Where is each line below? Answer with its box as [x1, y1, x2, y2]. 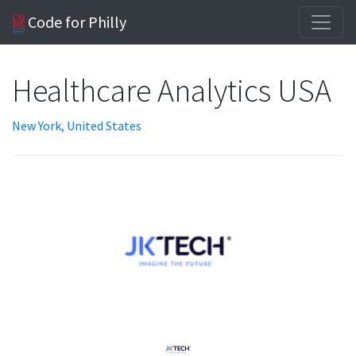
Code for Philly [25, 12, 127, 32]
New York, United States [12, 118, 141, 133]
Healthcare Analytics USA [12, 71, 335, 110]
